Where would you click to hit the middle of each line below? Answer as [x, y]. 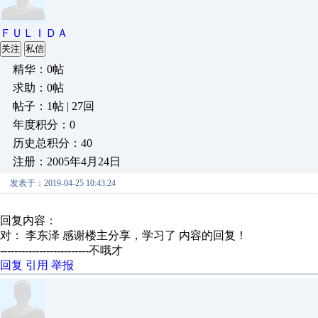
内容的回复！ [213, 235]
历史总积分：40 [53, 143]
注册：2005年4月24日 [67, 161]
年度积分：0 [44, 125]
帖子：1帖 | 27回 [54, 106]
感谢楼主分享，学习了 [121, 235]
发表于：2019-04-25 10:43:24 [63, 183]
